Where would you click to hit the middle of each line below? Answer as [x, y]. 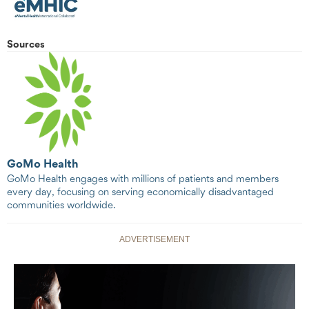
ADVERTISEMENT [154, 240]
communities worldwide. [61, 206]
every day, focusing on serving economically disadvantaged [140, 193]
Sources [26, 46]
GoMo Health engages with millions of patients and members [143, 180]
